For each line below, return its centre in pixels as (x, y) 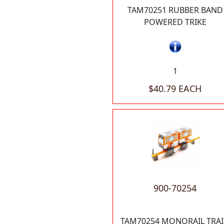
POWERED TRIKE (175, 22)
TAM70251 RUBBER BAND (175, 10)
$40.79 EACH (175, 89)
